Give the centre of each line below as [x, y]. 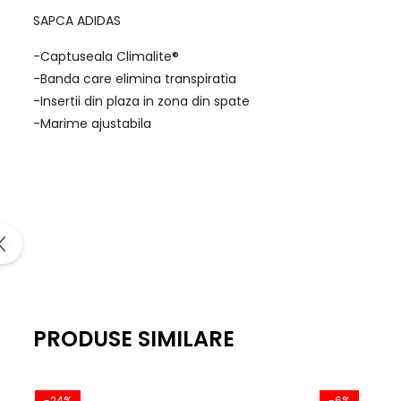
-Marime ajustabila [92, 123]
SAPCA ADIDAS [77, 20]
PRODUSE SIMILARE [134, 338]
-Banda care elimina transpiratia [135, 78]
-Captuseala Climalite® [106, 56]
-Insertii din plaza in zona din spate [141, 101]
